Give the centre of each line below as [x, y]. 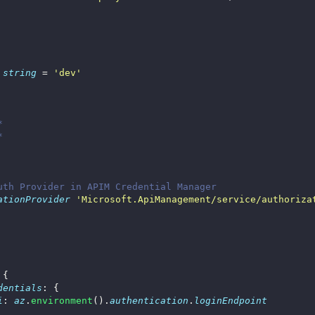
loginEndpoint [230, 300]
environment [62, 300]
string [19, 72]
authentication [149, 300]
